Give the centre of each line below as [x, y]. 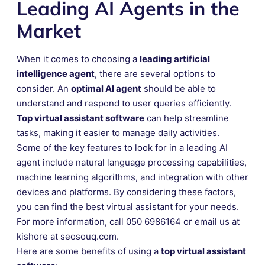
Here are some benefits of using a [89, 251]
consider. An [44, 88]
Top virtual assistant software [80, 118]
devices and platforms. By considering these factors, [126, 192]
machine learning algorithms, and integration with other [132, 177]
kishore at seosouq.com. [68, 236]
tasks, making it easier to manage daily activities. [118, 132]
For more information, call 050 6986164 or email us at [128, 221]
